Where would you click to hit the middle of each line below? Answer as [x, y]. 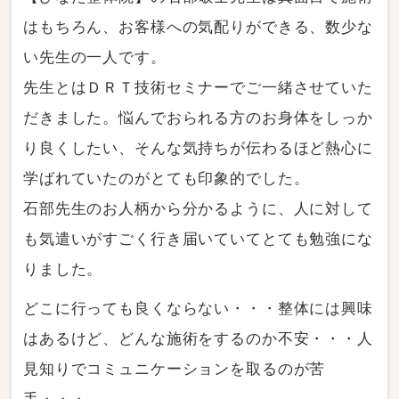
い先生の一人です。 [95, 58]
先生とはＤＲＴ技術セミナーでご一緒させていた [198, 88]
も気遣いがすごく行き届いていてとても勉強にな [198, 240]
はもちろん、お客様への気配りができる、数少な [198, 28]
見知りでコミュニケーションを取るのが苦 [175, 370]
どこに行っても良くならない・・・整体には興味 [198, 309]
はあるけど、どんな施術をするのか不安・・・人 [198, 339]
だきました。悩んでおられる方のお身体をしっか [198, 118]
